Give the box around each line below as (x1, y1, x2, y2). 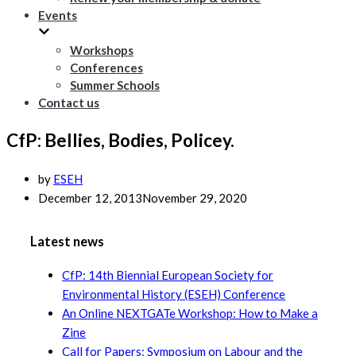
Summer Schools (70, 78, 160, 92)
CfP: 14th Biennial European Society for (62, 267, 273, 282)
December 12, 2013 (38, 191, 142, 206)
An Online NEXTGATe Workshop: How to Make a (62, 305, 318, 320)
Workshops (70, 43, 133, 57)
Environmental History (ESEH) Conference (62, 286, 285, 301)
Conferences (70, 60, 143, 75)
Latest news (30, 234, 104, 250)
